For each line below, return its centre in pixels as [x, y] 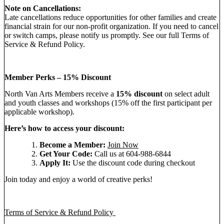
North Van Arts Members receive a [60, 94]
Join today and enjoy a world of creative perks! [78, 179]
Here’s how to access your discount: [64, 128]
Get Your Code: [66, 154]
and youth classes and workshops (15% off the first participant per [108, 103]
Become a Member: [72, 145]
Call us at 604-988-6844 [132, 154]
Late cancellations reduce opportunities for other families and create [110, 17]
